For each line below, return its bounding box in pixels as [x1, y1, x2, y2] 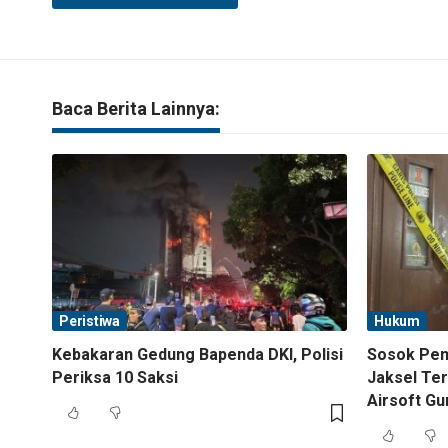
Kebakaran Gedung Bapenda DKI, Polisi [52, 344, 343, 364]
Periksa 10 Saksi [52, 367, 178, 387]
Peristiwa [59, 312, 120, 329]
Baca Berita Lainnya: [52, 97, 220, 119]
